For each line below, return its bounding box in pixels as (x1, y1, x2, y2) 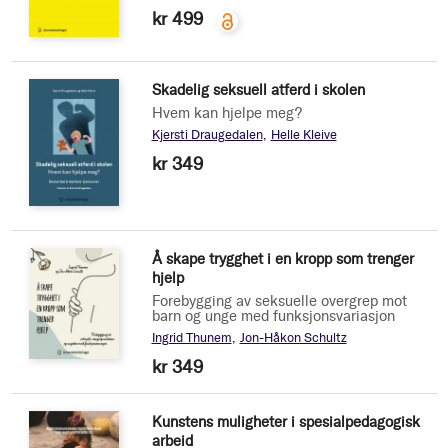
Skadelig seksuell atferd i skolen (151, 81, 365, 100)
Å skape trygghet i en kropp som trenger (151, 250, 414, 269)
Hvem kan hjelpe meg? (151, 104, 302, 123)
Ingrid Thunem (151, 330, 232, 346)
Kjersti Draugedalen (151, 127, 263, 143)
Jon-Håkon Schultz (239, 330, 347, 346)
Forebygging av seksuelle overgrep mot (151, 292, 407, 311)
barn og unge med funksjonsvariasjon (151, 307, 395, 326)
